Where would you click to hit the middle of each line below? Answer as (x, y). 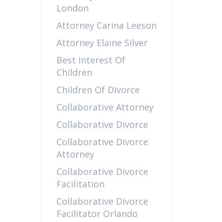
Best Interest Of (91, 60)
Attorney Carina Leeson (106, 25)
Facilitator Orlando (97, 214)
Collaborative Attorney (105, 107)
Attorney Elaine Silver (102, 43)
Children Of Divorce (98, 90)
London (72, 8)
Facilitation (80, 184)
